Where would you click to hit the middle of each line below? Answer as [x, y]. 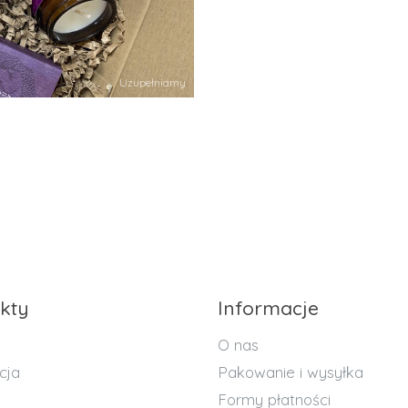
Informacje [268, 308]
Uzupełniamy [153, 82]
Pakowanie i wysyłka [291, 372]
